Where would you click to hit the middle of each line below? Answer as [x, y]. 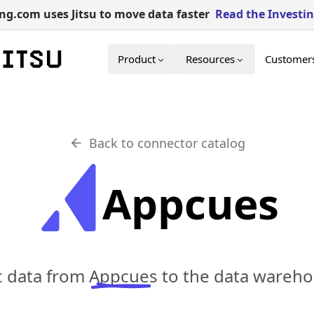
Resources [210, 59]
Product [137, 59]
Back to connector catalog [167, 143]
